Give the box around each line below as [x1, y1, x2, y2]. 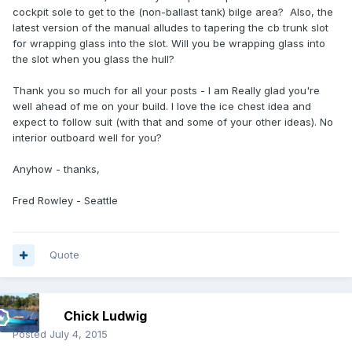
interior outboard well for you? [13, 131, 162, 145]
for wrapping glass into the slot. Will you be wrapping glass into [13, 37, 325, 50]
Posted [13, 328, 49, 341]
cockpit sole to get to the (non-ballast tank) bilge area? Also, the [13, 5, 333, 19]
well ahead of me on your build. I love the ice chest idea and [13, 100, 311, 113]
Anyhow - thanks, [13, 163, 100, 176]
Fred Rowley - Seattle [13, 194, 118, 207]
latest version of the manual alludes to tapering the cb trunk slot [13, 21, 328, 35]
